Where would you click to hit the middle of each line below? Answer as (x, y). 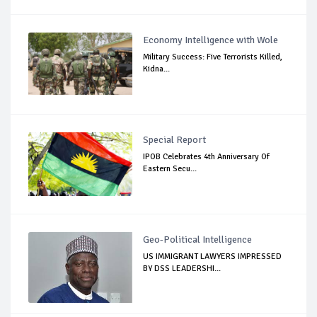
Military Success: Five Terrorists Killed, (213, 57)
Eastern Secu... (170, 169)
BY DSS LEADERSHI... (182, 269)
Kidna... (157, 69)
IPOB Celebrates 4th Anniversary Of (207, 157)
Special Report (175, 140)
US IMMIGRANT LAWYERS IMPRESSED (213, 257)
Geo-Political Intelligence (198, 240)
